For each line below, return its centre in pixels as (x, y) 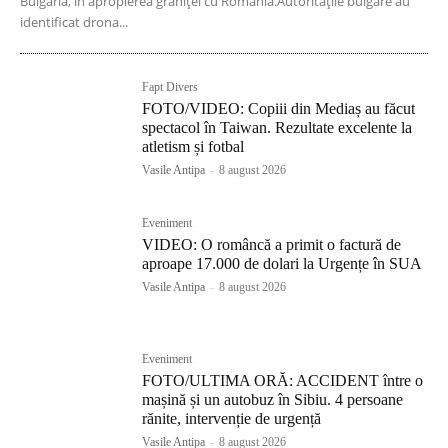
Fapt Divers (170, 86)
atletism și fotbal (193, 146)
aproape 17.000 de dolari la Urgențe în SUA (282, 263)
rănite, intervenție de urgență (232, 418)
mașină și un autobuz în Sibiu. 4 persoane (273, 399)
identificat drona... (74, 21)
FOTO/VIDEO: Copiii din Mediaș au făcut (279, 108)
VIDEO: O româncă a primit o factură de (272, 244)
